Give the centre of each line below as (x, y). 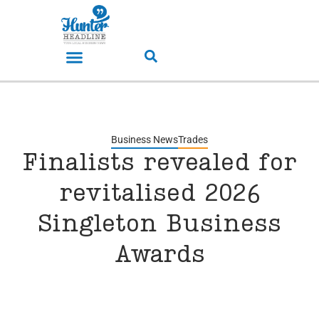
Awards (159, 256)
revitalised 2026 (159, 195)
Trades (193, 140)
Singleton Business (159, 225)
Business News (145, 140)
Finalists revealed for (159, 164)
